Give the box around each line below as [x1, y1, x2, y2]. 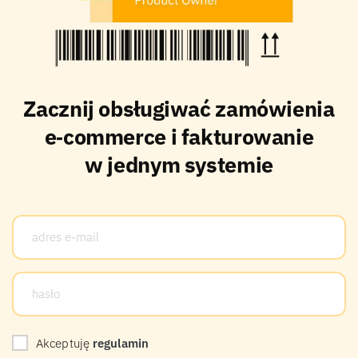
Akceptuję [36, 335, 93, 351]
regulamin [93, 335, 149, 351]
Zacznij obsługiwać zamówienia [23, 94, 335, 124]
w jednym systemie [85, 150, 273, 180]
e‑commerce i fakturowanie [44, 122, 314, 152]
